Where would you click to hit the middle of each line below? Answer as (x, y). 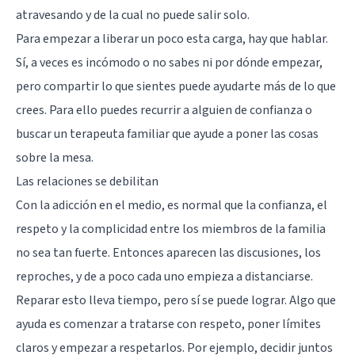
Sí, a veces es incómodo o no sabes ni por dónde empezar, (169, 62)
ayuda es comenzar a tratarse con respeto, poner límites (168, 324)
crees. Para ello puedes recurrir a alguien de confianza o (164, 110)
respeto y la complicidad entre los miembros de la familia (171, 229)
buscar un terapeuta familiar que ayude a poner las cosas (167, 134)
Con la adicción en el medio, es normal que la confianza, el (172, 205)
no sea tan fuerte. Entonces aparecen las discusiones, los (168, 252)
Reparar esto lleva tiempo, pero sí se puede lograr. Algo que (176, 300)
